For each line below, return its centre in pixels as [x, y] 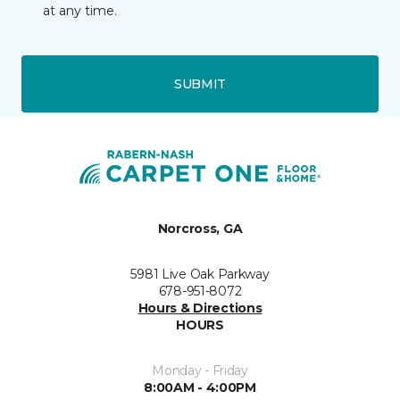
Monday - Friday [200, 371]
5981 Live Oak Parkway [200, 275]
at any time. [80, 11]
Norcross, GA [200, 229]
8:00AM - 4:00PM [200, 388]
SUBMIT [200, 83]
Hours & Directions [200, 308]
